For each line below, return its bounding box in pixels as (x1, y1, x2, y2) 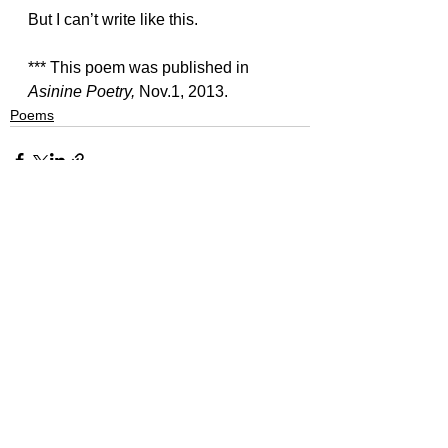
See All (267, 265, 310, 281)
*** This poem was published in (28, 59, 253, 76)
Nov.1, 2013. (139, 83, 228, 100)
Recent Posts (10, 266, 117, 286)
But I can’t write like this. (28, 11, 198, 28)
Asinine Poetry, (28, 83, 139, 100)
